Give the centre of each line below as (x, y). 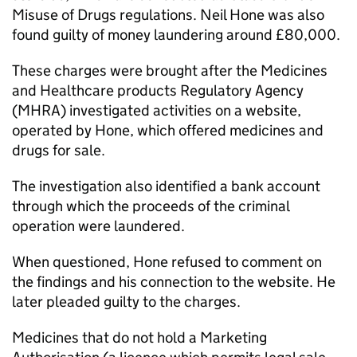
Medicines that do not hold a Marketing (139, 337)
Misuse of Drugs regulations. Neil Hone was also (168, 15)
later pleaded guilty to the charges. (126, 302)
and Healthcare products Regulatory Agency (158, 90)
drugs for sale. (59, 150)
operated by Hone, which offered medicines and (168, 130)
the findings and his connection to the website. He (174, 282)
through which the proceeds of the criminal (151, 206)
